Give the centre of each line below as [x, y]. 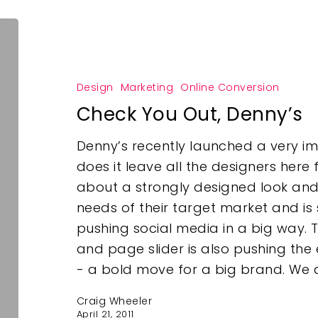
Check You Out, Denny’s [190, 115]
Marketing [147, 88]
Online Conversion [230, 88]
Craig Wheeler [114, 301]
